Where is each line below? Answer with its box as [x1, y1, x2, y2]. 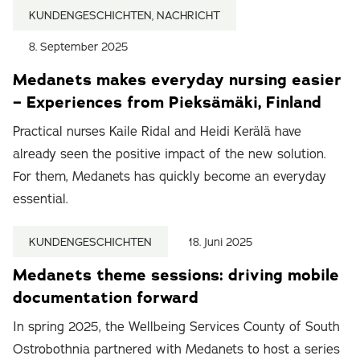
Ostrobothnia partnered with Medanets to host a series [13, 341, 340, 357]
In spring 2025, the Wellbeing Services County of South [13, 318, 340, 334]
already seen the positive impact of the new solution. [13, 145, 326, 162]
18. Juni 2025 [188, 235, 252, 249]
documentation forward [13, 287, 198, 308]
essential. [13, 190, 68, 207]
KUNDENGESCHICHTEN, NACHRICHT [29, 8, 220, 22]
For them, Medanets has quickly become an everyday [13, 168, 326, 184]
